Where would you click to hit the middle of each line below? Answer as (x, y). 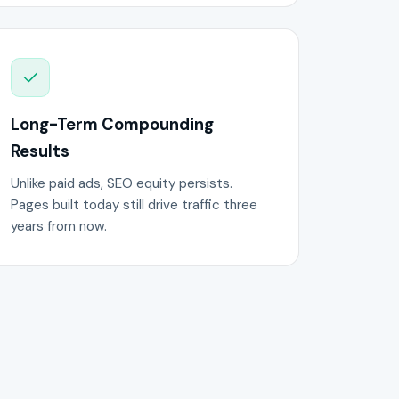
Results (40, 151)
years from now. (58, 227)
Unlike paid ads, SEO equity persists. (121, 184)
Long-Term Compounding (112, 124)
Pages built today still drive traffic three (134, 205)
